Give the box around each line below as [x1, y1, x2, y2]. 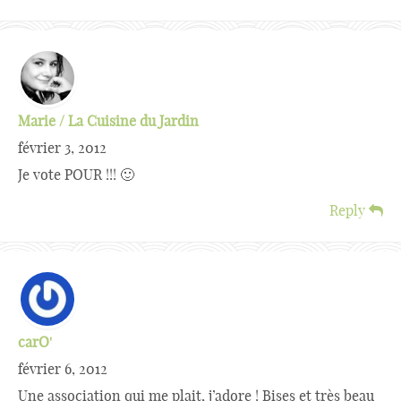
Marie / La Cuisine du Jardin [18, 112, 199, 130]
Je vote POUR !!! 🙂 [18, 166, 134, 183]
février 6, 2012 [18, 360, 107, 378]
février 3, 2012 [18, 139, 107, 157]
